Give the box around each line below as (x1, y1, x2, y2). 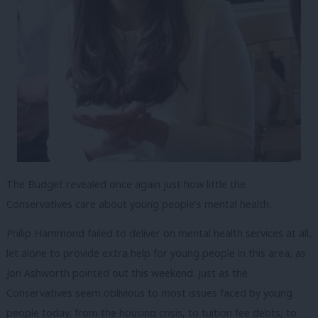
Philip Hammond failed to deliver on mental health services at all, (6, 226, 312, 241)
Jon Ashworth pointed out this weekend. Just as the (6, 266, 248, 280)
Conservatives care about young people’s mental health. (6, 197, 271, 211)
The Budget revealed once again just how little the (6, 177, 246, 191)
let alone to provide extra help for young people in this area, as (6, 246, 306, 261)
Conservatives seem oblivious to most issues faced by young (6, 286, 292, 300)
